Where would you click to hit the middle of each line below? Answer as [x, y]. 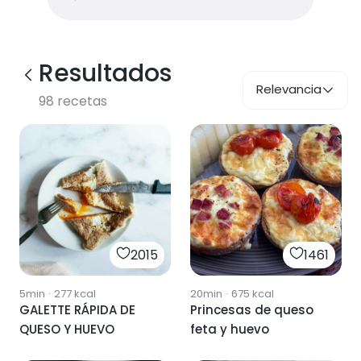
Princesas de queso [252, 310]
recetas [81, 101]
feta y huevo [230, 329]
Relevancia [289, 89]
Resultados [105, 73]
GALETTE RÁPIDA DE [77, 310]
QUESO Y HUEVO [67, 329]
